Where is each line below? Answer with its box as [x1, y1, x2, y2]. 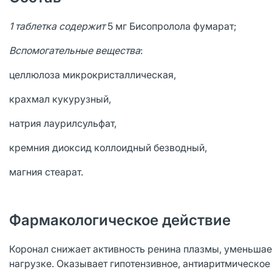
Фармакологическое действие [9, 211, 231, 229]
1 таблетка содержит [9, 20, 107, 32]
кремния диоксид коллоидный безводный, [9, 141, 207, 154]
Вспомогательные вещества [9, 44, 140, 56]
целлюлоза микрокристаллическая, [9, 69, 176, 81]
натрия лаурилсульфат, [9, 117, 117, 129]
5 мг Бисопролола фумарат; [107, 20, 237, 32]
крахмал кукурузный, [9, 93, 111, 105]
